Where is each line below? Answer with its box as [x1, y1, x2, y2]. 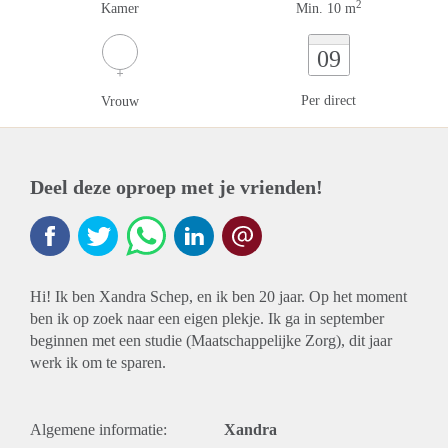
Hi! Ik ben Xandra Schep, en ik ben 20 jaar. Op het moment [30, 288, 407, 305]
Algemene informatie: [30, 421, 167, 438]
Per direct [301, 93, 356, 108]
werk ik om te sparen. [30, 354, 166, 371]
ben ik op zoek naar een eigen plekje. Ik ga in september [30, 310, 384, 327]
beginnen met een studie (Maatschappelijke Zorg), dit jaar [30, 332, 392, 349]
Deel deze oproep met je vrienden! [30, 176, 323, 198]
